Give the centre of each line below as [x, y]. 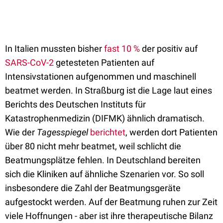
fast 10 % [122, 49]
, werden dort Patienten [171, 132]
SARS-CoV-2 [29, 62]
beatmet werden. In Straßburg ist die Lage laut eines [109, 90]
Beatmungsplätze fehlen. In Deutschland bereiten [103, 160]
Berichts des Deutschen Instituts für [75, 104]
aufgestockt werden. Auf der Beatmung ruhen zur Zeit [111, 202]
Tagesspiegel [63, 132]
